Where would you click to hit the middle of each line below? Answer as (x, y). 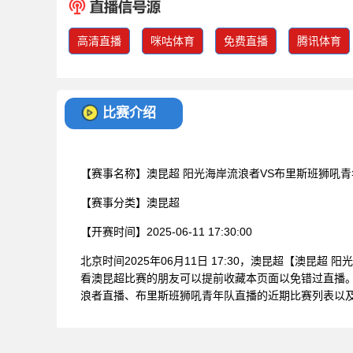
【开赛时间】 (113, 231)
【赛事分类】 (113, 202)
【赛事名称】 (113, 173)
